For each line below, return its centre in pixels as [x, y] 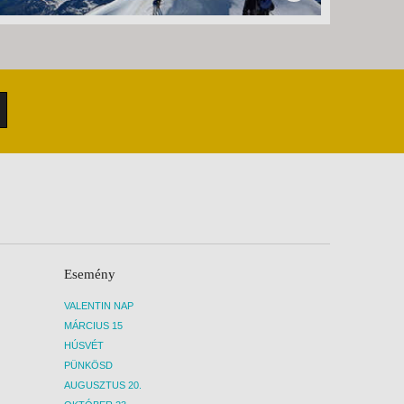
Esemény [90, 274]
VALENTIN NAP [99, 305]
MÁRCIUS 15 [93, 325]
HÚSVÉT [84, 345]
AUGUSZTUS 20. [103, 385]
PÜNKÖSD [88, 365]
